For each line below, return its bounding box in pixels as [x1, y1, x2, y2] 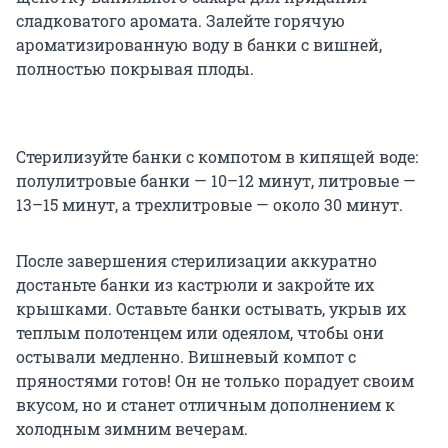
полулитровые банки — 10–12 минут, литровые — [16, 170, 416, 192]
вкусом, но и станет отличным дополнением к [16, 394, 395, 416]
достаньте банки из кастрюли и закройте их [16, 274, 374, 296]
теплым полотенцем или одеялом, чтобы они [16, 322, 384, 344]
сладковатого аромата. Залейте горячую [16, 10, 345, 32]
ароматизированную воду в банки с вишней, [16, 34, 382, 56]
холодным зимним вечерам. [16, 418, 248, 440]
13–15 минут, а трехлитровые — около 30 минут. [16, 194, 403, 216]
